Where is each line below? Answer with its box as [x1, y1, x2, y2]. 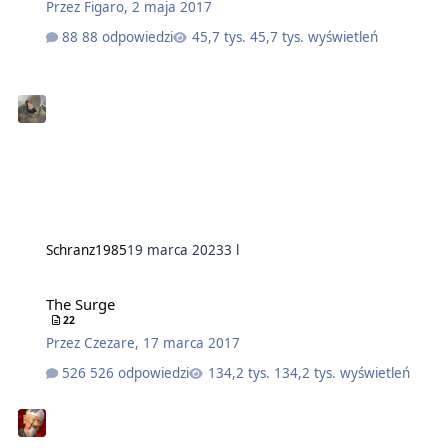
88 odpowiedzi [82, 28, 174, 47]
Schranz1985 [45, 241, 127, 260]
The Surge [45, 294, 115, 315]
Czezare [83, 334, 135, 353]
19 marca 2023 [126, 241, 224, 260]
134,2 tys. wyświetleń [274, 364, 411, 383]
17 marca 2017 [142, 334, 240, 353]
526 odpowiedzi [90, 364, 190, 383]
